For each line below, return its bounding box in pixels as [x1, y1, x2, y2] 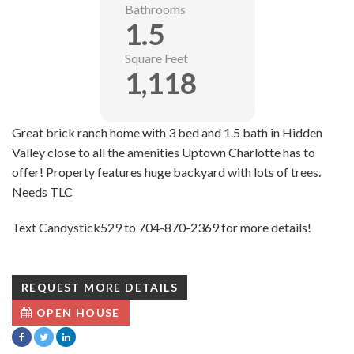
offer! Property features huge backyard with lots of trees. [12, 164, 321, 180]
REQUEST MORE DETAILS [21, 281, 178, 295]
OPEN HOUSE [32, 306, 120, 320]
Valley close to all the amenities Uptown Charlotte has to [12, 145, 315, 160]
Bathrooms [124, 2, 186, 17]
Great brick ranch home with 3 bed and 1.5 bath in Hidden [12, 125, 322, 141]
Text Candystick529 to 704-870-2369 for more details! [12, 220, 311, 235]
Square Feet [124, 51, 188, 66]
